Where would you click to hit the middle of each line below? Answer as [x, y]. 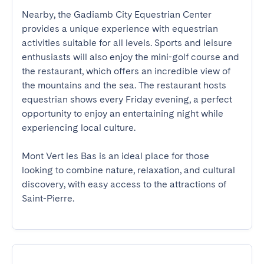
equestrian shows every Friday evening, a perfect [127, 99]
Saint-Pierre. [48, 198]
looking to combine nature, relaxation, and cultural [128, 170]
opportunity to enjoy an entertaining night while [123, 113]
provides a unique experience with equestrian [120, 29]
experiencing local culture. [79, 128]
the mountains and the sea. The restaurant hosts [124, 85]
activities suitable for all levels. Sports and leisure [127, 43]
